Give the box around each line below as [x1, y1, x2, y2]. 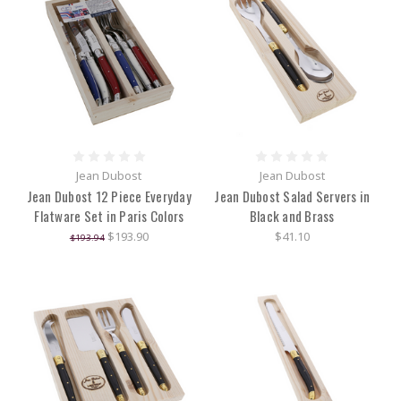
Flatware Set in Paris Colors [34, 206, 184, 226]
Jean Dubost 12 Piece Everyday [26, 186, 192, 207]
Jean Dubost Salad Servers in [214, 186, 371, 207]
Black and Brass [249, 206, 335, 226]
